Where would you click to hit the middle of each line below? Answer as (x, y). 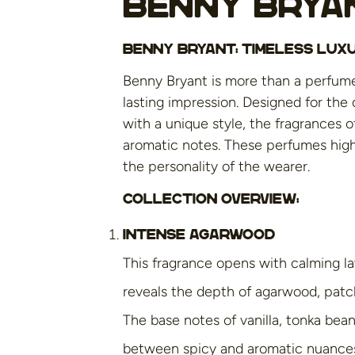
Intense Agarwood (199, 235)
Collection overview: (211, 198)
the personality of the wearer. (216, 167)
